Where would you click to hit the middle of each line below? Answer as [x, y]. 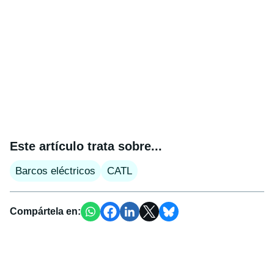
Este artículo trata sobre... [86, 146]
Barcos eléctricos [55, 171]
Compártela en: [45, 212]
